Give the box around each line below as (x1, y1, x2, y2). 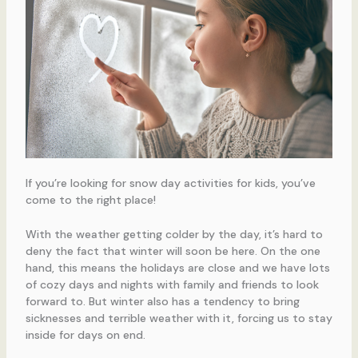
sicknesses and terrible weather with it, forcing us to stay (25, 311, 332, 326)
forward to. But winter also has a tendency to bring (25, 294, 300, 309)
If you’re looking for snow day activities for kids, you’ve (25, 175, 316, 190)
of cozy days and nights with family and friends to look (25, 277, 319, 292)
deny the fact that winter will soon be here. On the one (25, 244, 320, 259)
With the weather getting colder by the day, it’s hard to (25, 227, 323, 242)
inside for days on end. (25, 328, 145, 343)
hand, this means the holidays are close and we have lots (25, 261, 330, 276)
